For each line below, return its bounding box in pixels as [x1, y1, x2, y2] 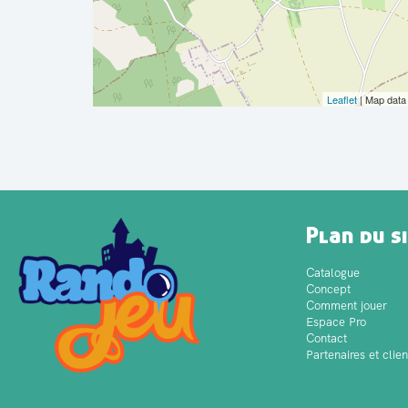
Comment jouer [305, 298, 387, 313]
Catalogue [305, 265, 360, 280]
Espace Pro [305, 314, 366, 330]
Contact [305, 331, 347, 346]
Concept [305, 281, 351, 297]
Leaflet [327, 92, 357, 107]
